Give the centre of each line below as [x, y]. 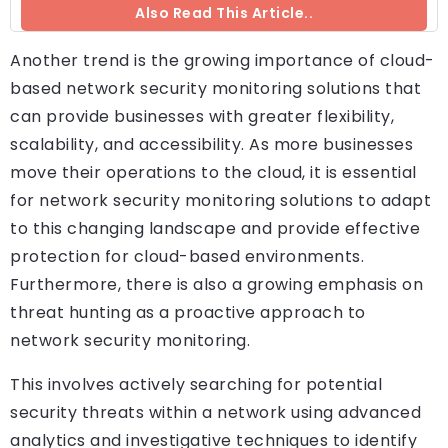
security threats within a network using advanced [215, 413]
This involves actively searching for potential [196, 385]
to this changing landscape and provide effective [215, 229]
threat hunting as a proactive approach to [188, 313]
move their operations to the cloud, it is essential [213, 173]
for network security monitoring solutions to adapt [220, 201]
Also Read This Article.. [224, 13]
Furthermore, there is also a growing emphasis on [216, 285]
